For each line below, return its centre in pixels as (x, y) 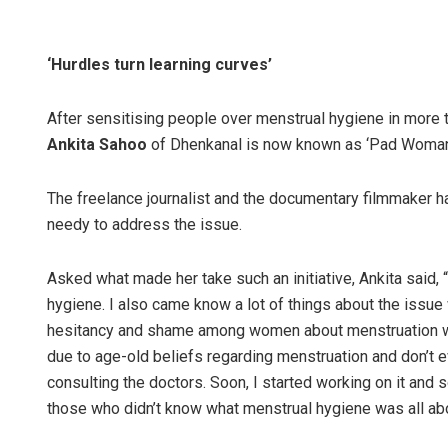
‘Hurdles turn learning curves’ (159, 65)
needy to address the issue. (144, 225)
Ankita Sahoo (97, 145)
